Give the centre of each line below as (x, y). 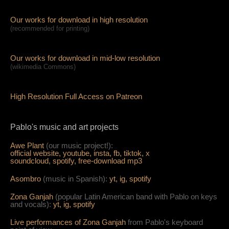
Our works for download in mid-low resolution (85, 58)
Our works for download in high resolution (79, 19)
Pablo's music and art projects (64, 127)
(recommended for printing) (50, 28)
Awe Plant (28, 145)
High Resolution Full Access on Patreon (76, 96)
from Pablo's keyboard (165, 222)
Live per (24, 222)
